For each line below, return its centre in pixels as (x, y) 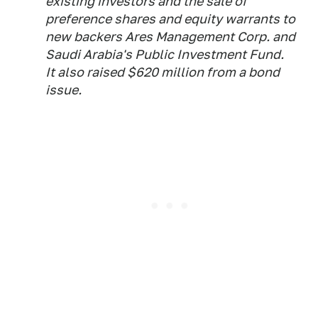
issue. (64, 90)
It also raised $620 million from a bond (163, 72)
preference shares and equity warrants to (170, 19)
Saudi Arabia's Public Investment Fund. (165, 55)
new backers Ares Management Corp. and (170, 37)
